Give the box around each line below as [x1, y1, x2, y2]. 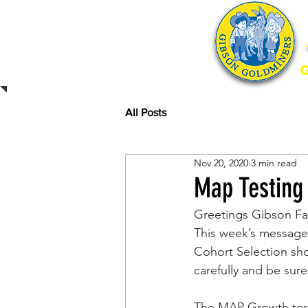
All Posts [125, 107, 166, 118]
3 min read [251, 156, 297, 169]
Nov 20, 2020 [194, 156, 248, 169]
